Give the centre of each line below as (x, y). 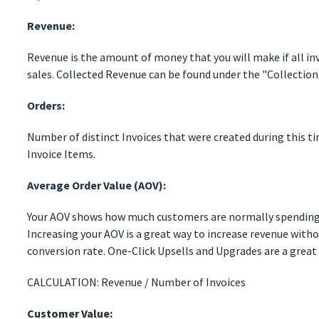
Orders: (46, 105)
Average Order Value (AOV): (97, 185)
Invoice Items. (62, 153)
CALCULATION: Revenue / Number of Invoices (137, 282)
